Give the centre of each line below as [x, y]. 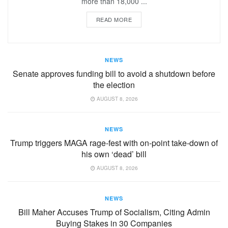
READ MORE [114, 20]
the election [114, 85]
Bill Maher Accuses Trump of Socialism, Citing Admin [114, 212]
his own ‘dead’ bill [114, 154]
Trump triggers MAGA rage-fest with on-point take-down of [114, 143]
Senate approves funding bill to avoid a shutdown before [114, 74]
